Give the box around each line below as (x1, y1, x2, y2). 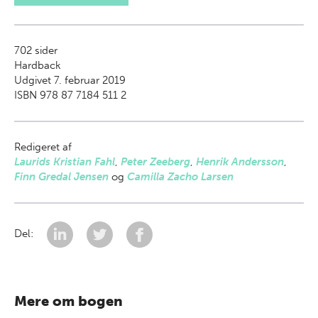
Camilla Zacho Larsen (127, 170, 234, 183)
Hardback (14, 59, 61, 72)
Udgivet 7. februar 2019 (14, 74, 126, 87)
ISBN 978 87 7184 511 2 (14, 89, 126, 102)
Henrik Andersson (196, 155, 284, 168)
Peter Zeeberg (121, 155, 190, 168)
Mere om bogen (14, 292, 123, 309)
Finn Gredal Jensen (14, 170, 109, 183)
